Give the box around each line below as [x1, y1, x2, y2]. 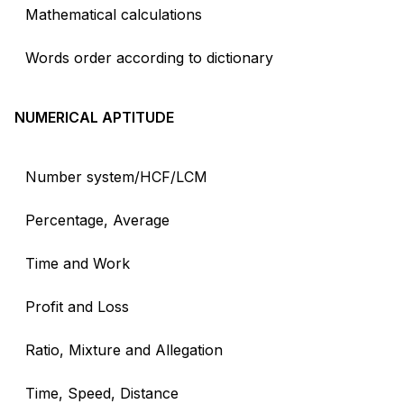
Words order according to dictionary [25, 48, 273, 67]
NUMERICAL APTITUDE [14, 107, 174, 126]
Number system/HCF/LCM [25, 167, 207, 186]
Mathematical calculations [25, 5, 202, 23]
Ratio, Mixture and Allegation [25, 340, 223, 359]
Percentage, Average [25, 210, 170, 229]
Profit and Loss [25, 297, 129, 316]
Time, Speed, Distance [25, 383, 179, 402]
